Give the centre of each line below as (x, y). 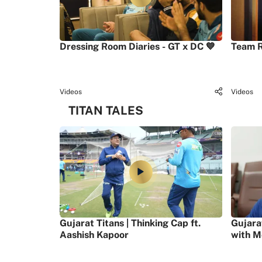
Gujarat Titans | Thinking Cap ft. (130, 223)
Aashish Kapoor (94, 235)
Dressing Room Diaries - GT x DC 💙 (137, 47)
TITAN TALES (106, 111)
